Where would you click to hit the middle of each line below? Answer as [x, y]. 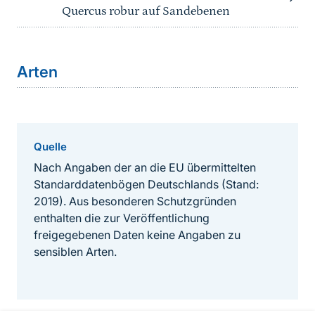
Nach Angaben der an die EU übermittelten [145, 168]
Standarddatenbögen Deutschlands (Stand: [146, 185]
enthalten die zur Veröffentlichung [122, 218]
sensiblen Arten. [75, 252]
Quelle [50, 147]
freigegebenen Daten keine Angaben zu [137, 235]
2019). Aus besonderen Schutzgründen [135, 201]
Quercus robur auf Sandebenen [146, 12]
